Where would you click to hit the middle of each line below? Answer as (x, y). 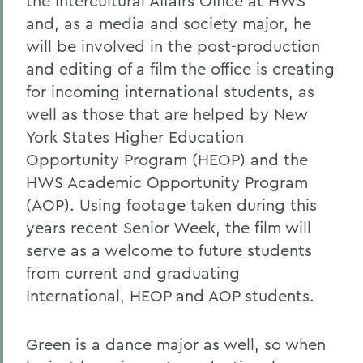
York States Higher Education (135, 137)
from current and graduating (133, 273)
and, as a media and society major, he (169, 23)
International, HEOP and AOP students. (170, 295)
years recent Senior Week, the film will (169, 227)
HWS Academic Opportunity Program (167, 182)
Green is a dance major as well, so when (176, 344)
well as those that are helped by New (167, 114)
